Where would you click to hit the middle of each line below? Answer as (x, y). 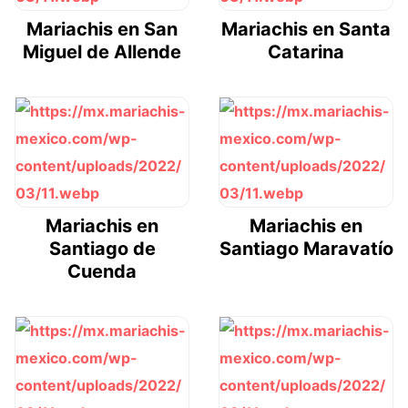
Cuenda (102, 272)
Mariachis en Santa (306, 30)
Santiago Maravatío (306, 249)
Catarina (306, 52)
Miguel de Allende (102, 52)
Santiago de (102, 249)
